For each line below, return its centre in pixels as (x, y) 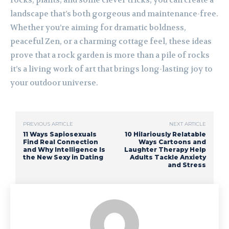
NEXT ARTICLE (187, 124)
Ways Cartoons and (172, 142)
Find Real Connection (61, 142)
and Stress (187, 165)
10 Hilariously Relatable (165, 134)
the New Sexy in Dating (63, 157)
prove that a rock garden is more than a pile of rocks (110, 55)
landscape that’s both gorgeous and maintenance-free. (114, 14)
